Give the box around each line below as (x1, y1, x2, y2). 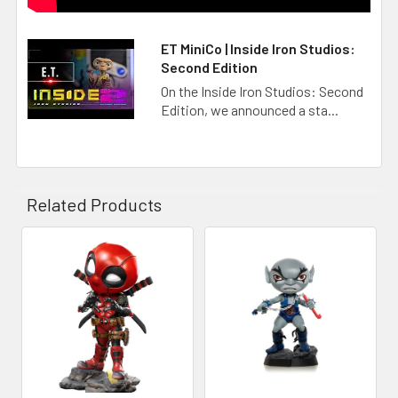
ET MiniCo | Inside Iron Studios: (161, 39, 355, 57)
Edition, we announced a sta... (161, 100, 338, 118)
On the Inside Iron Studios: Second (161, 82, 363, 99)
